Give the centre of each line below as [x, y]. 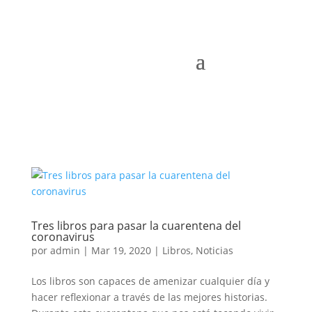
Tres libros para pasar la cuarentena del [136, 226]
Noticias [214, 250]
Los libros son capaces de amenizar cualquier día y [150, 281]
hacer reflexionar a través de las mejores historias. [149, 297]
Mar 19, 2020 [121, 250]
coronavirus [63, 237]
